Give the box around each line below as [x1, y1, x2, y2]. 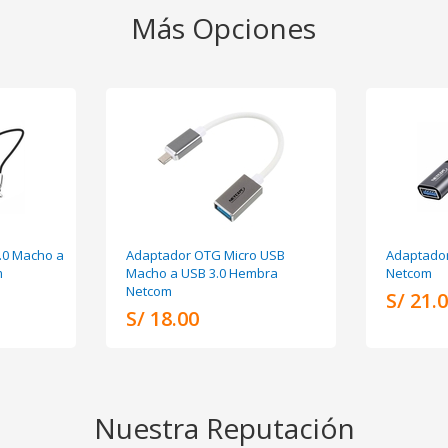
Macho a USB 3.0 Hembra [125, 263, 278, 282]
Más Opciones [131, 8, 317, 47]
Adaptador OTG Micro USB [125, 245, 285, 264]
